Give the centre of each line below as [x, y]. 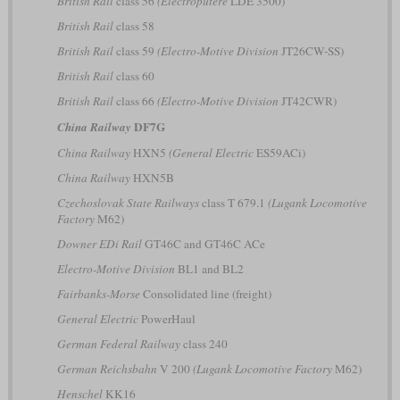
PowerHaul [167, 318]
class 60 [133, 75]
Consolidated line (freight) [205, 293]
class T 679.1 [233, 202]
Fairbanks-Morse [98, 293]
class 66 [135, 100]
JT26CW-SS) [311, 50]
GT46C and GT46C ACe [203, 243]
